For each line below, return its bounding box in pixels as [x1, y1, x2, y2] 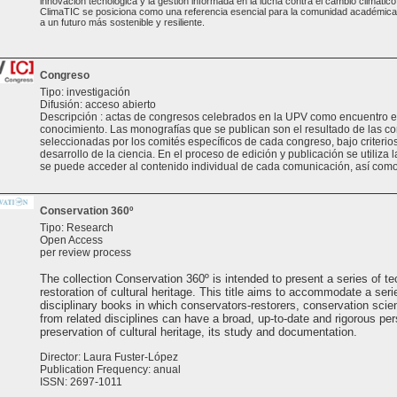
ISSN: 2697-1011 [40, 376, 122, 388]
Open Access [40, 234, 103, 246]
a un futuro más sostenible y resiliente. [40, 16, 205, 27]
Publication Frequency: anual [40, 363, 181, 376]
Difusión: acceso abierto [40, 98, 156, 111]
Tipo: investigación [40, 86, 130, 98]
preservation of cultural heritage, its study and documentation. [40, 325, 357, 339]
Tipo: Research [40, 222, 113, 234]
